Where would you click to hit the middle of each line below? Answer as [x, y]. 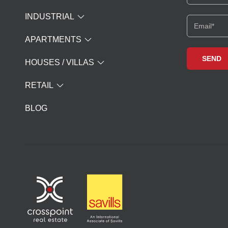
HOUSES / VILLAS [60, 62]
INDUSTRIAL [50, 16]
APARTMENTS [53, 39]
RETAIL [39, 85]
